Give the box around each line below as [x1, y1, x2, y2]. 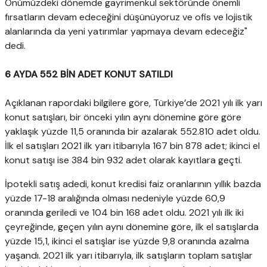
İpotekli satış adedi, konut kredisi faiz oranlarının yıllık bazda [5, 177, 261, 190]
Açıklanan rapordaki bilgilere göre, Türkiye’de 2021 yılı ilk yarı [5, 96, 262, 109]
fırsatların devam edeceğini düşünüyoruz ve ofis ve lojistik [5, 10, 253, 23]
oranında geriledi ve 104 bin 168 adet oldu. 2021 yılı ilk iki [5, 206, 244, 219]
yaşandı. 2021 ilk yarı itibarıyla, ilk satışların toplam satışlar [5, 249, 253, 262]
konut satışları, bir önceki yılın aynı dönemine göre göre [5, 110, 241, 123]
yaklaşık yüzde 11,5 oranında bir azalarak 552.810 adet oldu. [5, 125, 260, 138]
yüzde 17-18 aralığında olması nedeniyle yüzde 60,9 [5, 191, 225, 204]
